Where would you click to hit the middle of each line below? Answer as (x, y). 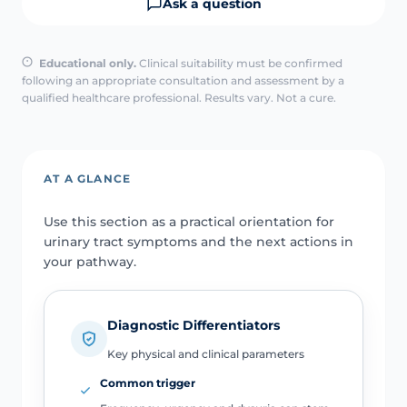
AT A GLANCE (88, 178)
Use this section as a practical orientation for (189, 221)
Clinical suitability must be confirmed (239, 63)
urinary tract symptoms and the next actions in (199, 241)
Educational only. (88, 63)
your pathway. (90, 261)
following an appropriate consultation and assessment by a (183, 80)
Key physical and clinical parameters (205, 354)
